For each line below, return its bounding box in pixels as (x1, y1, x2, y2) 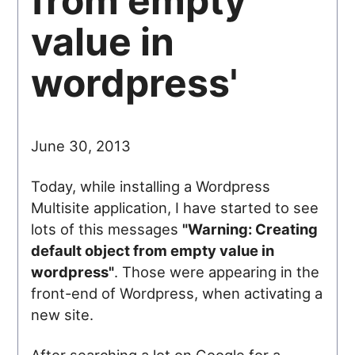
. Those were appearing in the (114, 262, 320, 281)
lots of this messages (31, 219, 183, 238)
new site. (31, 305, 94, 323)
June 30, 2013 (31, 136, 132, 155)
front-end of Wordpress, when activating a (31, 284, 323, 302)
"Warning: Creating (182, 219, 319, 238)
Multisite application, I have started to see (31, 198, 319, 216)
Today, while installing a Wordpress (31, 177, 271, 195)
